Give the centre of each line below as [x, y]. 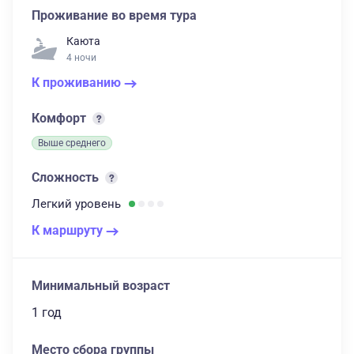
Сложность [67, 177]
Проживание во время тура [114, 15]
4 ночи [81, 58]
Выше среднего [72, 143]
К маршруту [69, 230]
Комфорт [60, 118]
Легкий [53, 204]
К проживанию [78, 83]
